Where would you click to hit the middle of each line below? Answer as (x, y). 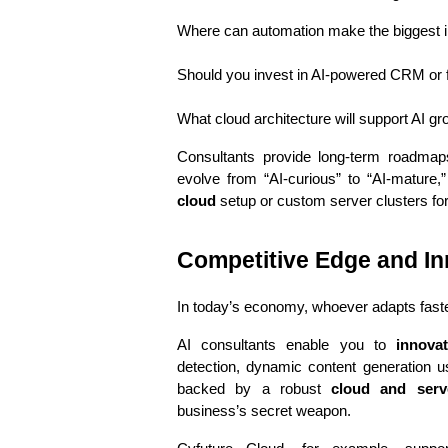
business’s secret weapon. (264, 411)
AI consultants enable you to (286, 345)
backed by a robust (254, 389)
